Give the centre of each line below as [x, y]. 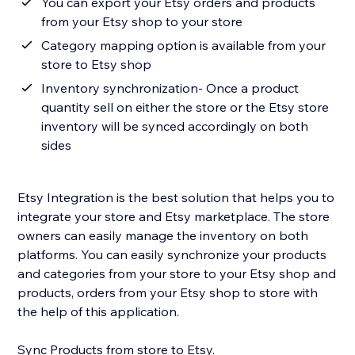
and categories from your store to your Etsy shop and [177, 274]
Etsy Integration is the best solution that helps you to [176, 198]
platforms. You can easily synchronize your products [172, 255]
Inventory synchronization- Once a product [170, 88]
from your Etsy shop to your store [142, 22]
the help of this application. [100, 312]
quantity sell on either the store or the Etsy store [185, 107]
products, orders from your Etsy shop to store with [168, 293]
